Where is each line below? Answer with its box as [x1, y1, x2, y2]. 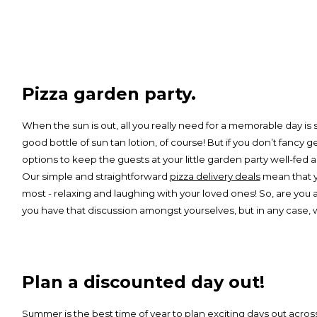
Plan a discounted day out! [21, 271, 265, 292]
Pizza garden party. [21, 83, 196, 104]
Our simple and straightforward [21, 170, 170, 182]
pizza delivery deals [169, 170, 260, 182]
